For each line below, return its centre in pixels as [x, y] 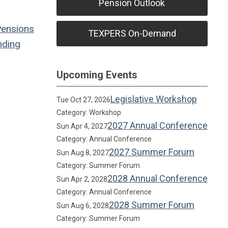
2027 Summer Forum [151, 152]
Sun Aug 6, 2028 [82, 206]
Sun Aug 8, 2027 [82, 153]
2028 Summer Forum [151, 205]
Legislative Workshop [153, 99]
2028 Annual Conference [157, 178]
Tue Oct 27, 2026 [83, 100]
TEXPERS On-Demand [132, 33]
